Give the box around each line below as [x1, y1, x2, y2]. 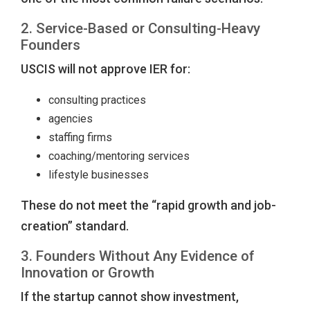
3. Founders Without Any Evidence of [21, 248, 255, 265]
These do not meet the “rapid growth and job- [21, 198, 276, 213]
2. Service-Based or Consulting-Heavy [21, 20, 260, 37]
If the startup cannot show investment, [21, 289, 239, 304]
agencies [48, 112, 93, 126]
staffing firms [48, 131, 112, 145]
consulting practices [48, 93, 146, 107]
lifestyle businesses [48, 168, 149, 182]
